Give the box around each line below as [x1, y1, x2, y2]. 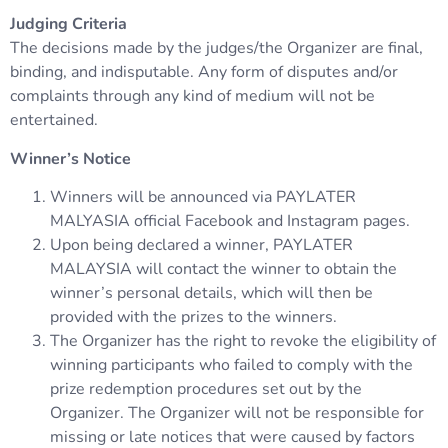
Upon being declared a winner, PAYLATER [50, 234, 353, 257]
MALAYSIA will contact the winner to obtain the [50, 258, 397, 281]
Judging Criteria [10, 13, 127, 36]
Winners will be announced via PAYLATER [50, 186, 356, 209]
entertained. [10, 109, 98, 132]
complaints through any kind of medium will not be [10, 85, 375, 108]
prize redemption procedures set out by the [50, 378, 362, 401]
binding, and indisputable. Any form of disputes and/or [10, 61, 398, 84]
